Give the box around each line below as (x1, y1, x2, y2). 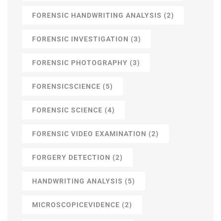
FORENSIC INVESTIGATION (32, 35, 129, 43)
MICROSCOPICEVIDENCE (32, 201, 120, 209)
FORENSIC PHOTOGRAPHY (32, 59, 128, 67)
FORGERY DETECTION (32, 153, 110, 162)
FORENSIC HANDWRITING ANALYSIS (32, 11, 162, 20)
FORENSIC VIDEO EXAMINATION (32, 130, 147, 138)
